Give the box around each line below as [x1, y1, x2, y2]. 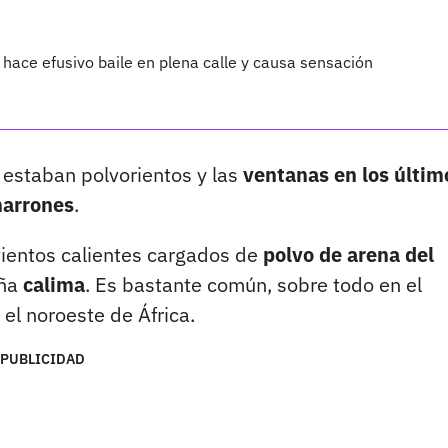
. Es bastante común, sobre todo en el [85, 271, 422, 299]
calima [23, 271, 85, 299]
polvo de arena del [258, 241, 434, 269]
